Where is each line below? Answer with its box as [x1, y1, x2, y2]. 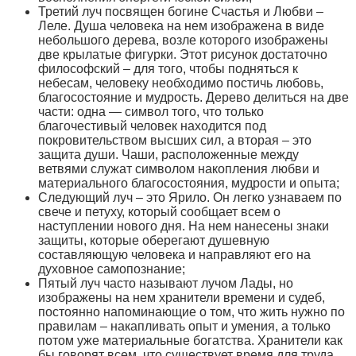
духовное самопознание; [38, 262, 185, 277]
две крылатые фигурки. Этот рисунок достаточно [38, 48, 327, 62]
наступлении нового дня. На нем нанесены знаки [38, 219, 329, 234]
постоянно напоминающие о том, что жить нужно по [38, 305, 345, 319]
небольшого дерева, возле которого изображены [38, 33, 328, 48]
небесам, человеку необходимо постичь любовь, [38, 76, 323, 91]
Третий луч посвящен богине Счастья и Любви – [38, 5, 323, 19]
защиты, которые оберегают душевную [38, 234, 269, 248]
